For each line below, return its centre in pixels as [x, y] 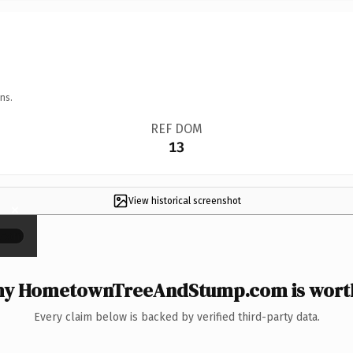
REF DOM [176, 128]
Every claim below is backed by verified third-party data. [176, 317]
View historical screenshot [184, 201]
